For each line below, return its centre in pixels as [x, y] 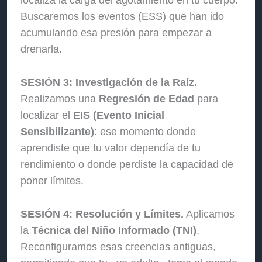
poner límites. [52, 181]
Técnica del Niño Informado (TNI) [114, 230]
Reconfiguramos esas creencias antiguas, [118, 247]
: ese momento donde [145, 132]
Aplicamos [209, 214]
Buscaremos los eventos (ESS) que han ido [123, 17]
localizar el [47, 116]
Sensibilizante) [58, 132]
